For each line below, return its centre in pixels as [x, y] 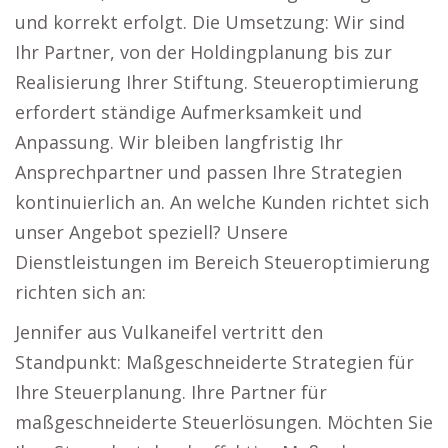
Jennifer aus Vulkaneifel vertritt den [169, 332]
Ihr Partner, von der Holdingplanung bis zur [203, 52]
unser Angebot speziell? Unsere [151, 232]
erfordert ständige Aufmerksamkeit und [188, 112]
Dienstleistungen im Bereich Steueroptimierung [222, 262]
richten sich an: [80, 292]
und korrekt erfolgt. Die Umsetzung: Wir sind [210, 22]
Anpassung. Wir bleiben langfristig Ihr [179, 142]
